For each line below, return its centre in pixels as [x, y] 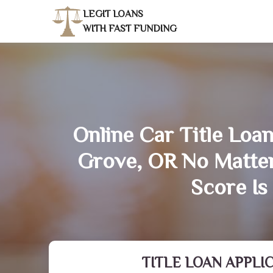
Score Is [229, 187]
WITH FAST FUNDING [130, 29]
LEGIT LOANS [113, 14]
